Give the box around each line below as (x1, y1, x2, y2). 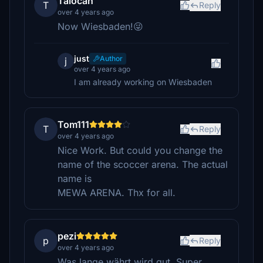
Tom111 (58, 119, 89, 130)
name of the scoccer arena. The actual (58, 159, 228, 170)
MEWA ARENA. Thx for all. (58, 187, 176, 198)
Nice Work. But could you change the (58, 144, 222, 156)
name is (58, 173, 92, 184)
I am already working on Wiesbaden (74, 77, 212, 87)
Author (100, 54, 123, 63)
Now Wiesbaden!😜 (58, 21, 143, 32)
